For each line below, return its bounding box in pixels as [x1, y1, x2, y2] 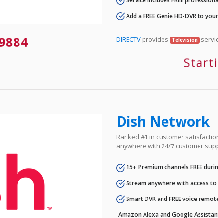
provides [141, 35, 170, 44]
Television [171, 37, 198, 44]
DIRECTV [116, 35, 141, 44]
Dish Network [116, 112, 210, 131]
